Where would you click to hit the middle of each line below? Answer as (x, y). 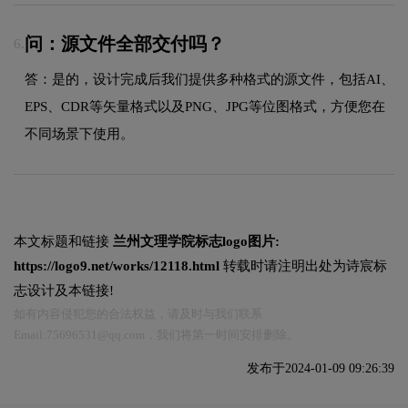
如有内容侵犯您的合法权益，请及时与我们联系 (138, 314)
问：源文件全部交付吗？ (125, 44)
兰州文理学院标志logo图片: (196, 242)
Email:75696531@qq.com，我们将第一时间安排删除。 (156, 335)
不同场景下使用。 (79, 133)
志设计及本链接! (64, 291)
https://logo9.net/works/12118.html (117, 266)
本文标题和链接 (63, 242)
